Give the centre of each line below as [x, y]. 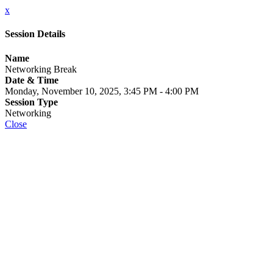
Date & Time [32, 80]
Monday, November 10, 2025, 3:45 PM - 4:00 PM [102, 91]
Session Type [31, 102]
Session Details [35, 34]
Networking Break [41, 69]
